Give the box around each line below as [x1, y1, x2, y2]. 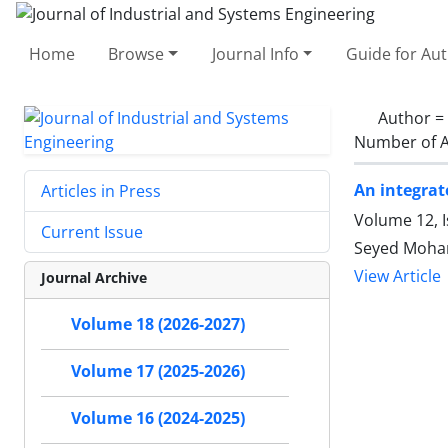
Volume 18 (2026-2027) [71, 313, 245, 335]
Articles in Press [41, 179, 161, 202]
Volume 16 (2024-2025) [71, 407, 245, 429]
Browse [108, 42, 165, 65]
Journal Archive [41, 267, 147, 287]
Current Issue [41, 220, 143, 243]
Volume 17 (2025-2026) [71, 360, 245, 382]
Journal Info [211, 42, 299, 65]
